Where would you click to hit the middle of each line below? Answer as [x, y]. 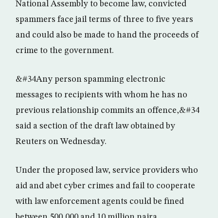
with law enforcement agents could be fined [100, 201]
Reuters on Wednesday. [61, 142]
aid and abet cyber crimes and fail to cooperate [105, 186]
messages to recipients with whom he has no [101, 95]
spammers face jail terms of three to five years [104, 19]
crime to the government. [65, 51]
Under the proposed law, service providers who [107, 170]
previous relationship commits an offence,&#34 [108, 110]
